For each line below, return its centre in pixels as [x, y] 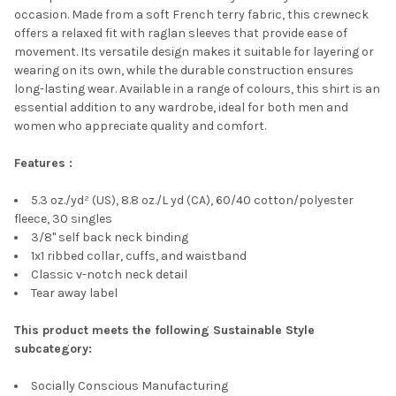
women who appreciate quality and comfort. [140, 126]
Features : [43, 163]
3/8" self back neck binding [110, 237]
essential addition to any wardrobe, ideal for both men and [181, 107]
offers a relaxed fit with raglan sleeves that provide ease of [181, 33]
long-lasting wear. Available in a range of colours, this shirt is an [197, 88]
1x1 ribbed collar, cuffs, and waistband [139, 255]
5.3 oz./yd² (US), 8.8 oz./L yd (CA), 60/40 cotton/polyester [192, 200]
